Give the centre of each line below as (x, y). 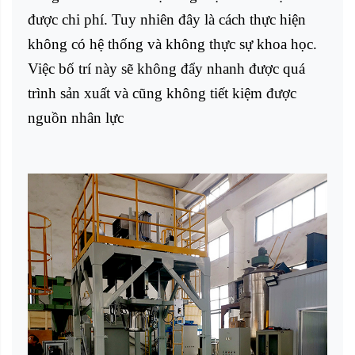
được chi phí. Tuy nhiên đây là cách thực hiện (167, 20)
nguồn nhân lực (76, 118)
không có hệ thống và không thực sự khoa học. (172, 44)
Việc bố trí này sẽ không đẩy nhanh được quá (166, 69)
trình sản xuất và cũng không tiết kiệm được (162, 94)
